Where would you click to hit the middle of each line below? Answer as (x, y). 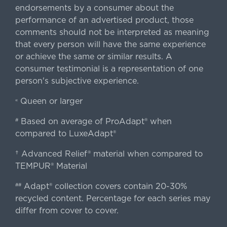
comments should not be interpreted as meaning (112, 32)
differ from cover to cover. (67, 210)
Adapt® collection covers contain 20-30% (104, 186)
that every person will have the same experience (110, 44)
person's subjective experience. (77, 81)
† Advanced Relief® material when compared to (109, 154)
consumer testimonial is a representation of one (109, 68)
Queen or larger (50, 101)
